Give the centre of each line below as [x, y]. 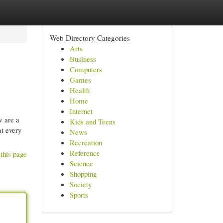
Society [80, 184]
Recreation [86, 142]
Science [81, 163]
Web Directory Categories [90, 38]
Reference [85, 153]
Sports [79, 195]
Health [79, 90]
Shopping [83, 174]
